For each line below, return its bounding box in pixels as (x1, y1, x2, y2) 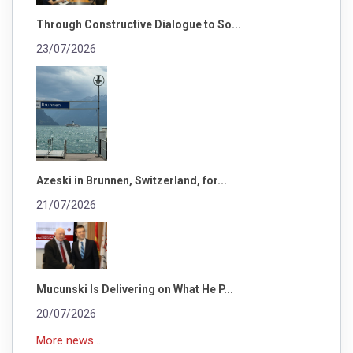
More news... (36, 333, 101, 348)
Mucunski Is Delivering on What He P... (36, 283, 233, 296)
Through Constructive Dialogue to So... (36, 18, 241, 32)
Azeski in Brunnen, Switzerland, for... (36, 174, 227, 188)
